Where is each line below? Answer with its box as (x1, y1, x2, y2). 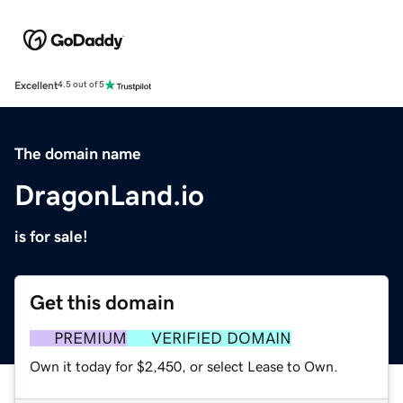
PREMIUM (54, 329, 127, 346)
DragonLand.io (14, 180, 204, 210)
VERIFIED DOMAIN (151, 329, 291, 346)
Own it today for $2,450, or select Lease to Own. (30, 358, 338, 373)
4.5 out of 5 (58, 80, 104, 90)
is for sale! (14, 228, 88, 245)
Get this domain (30, 291, 175, 313)
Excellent (14, 79, 58, 91)
